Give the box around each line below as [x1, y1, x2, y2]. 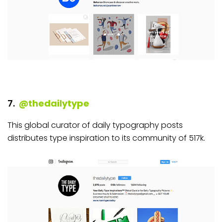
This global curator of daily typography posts [7, 119, 183, 131]
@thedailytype [17, 97, 89, 110]
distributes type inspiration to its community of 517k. [7, 132, 205, 144]
